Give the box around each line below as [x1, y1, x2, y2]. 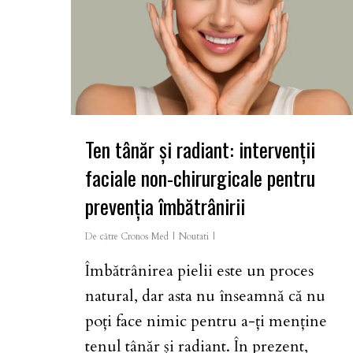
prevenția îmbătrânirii [85, 191, 245, 222]
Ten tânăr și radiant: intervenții [85, 134, 315, 165]
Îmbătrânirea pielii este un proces [85, 260, 314, 282]
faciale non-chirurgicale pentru [85, 162, 315, 194]
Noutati [179, 230, 209, 243]
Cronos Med [121, 230, 169, 243]
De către [85, 230, 118, 243]
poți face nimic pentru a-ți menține [85, 310, 327, 333]
